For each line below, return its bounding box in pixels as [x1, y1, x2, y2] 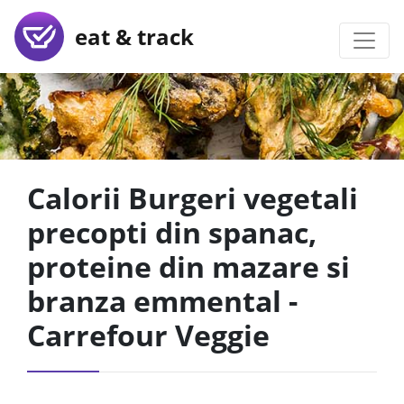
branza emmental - [27, 281, 298, 320]
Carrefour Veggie [27, 316, 270, 354]
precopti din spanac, [27, 213, 317, 252]
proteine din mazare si [27, 247, 350, 286]
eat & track [64, 21, 194, 51]
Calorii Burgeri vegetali [27, 179, 358, 217]
